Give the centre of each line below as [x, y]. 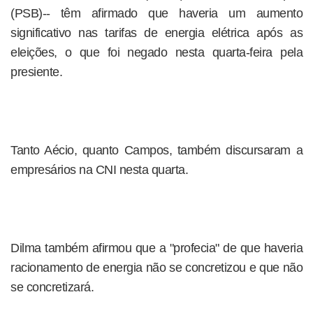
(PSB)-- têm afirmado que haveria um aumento [156, 13]
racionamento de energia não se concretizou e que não [156, 268]
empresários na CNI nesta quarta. [99, 170]
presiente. [36, 72]
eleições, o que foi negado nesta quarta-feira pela [156, 52]
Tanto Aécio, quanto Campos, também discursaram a [156, 150]
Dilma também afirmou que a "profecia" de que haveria [156, 248]
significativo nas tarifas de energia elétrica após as [156, 33]
